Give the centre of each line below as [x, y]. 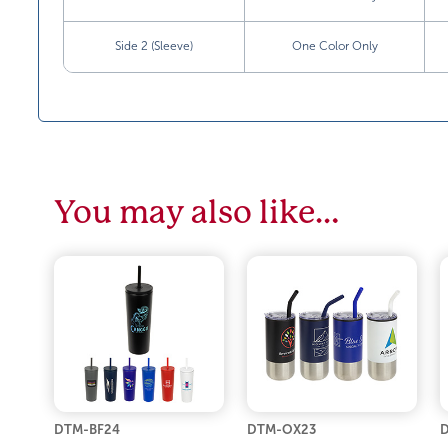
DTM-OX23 [281, 429]
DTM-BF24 [87, 429]
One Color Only [334, 46]
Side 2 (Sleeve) [154, 46]
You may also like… [197, 212]
